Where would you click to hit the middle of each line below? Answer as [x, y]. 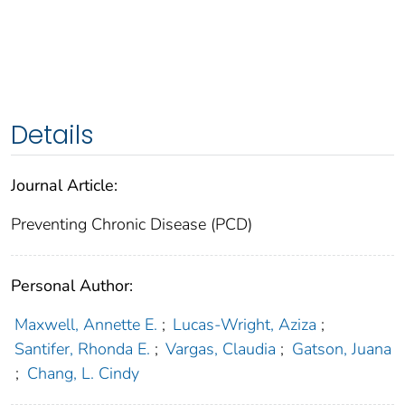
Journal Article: [64, 186]
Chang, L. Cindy [83, 374]
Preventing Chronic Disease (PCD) [132, 225]
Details [52, 136]
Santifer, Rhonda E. [82, 349]
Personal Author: [72, 286]
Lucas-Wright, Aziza [245, 325]
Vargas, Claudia [221, 349]
